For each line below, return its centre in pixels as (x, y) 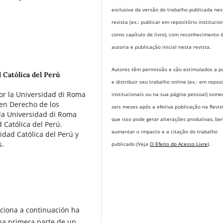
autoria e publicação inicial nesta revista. (162, 47)
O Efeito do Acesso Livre (179, 144)
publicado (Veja (131, 144)
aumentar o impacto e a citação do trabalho (165, 131)
